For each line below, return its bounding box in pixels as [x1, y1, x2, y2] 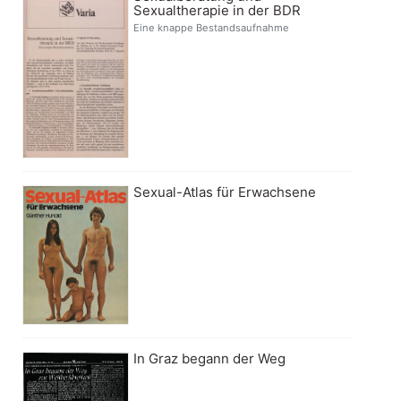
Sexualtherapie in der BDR [133, 2, 302, 20]
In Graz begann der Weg [133, 350, 286, 368]
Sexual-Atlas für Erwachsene [133, 183, 317, 200]
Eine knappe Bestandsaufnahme [133, 21, 290, 35]
